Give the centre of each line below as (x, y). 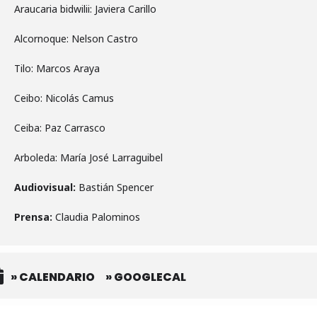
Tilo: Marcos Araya (57, 68)
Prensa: (35, 217)
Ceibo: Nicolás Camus (64, 98)
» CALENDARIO (53, 277)
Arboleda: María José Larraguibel (88, 157)
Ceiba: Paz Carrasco (60, 128)
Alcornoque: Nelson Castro (76, 39)
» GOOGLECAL (146, 277)
